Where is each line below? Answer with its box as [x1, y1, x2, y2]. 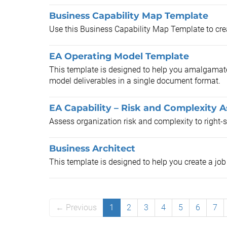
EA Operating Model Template [49, 51, 189, 61]
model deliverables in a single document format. [49, 76, 220, 86]
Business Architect [49, 143, 135, 154]
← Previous [56, 203, 97, 212]
